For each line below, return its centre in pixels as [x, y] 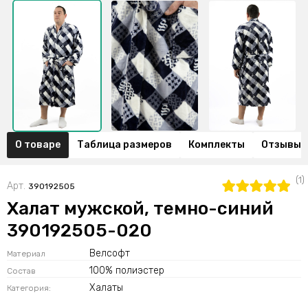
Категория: [29, 288]
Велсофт [110, 253]
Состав [21, 271]
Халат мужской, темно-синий [140, 208]
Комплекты [217, 144]
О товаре [38, 144]
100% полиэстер [127, 270]
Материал [26, 253]
